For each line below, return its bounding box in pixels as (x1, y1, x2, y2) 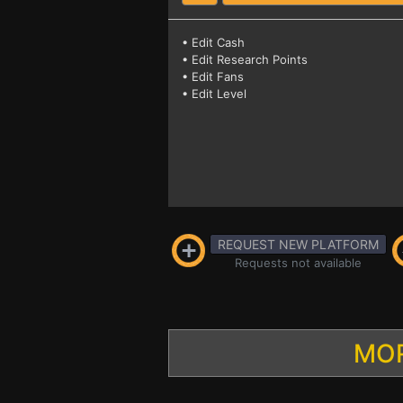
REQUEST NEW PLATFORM (217, 237, 379, 252)
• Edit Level (182, 86, 246, 101)
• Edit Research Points (182, 52, 308, 67)
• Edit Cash (182, 35, 245, 49)
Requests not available (234, 255, 362, 270)
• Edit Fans (182, 69, 244, 84)
